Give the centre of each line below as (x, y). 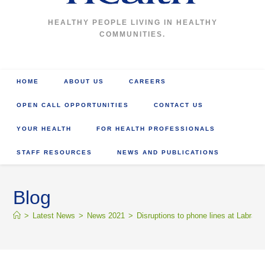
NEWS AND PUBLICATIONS (169, 152)
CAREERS (148, 81)
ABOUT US (84, 81)
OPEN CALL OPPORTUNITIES (73, 105)
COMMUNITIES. (132, 34)
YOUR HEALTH (44, 129)
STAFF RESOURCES (55, 152)
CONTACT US (179, 105)
